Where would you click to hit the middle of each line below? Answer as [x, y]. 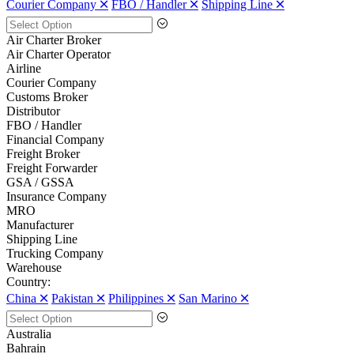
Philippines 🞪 [142, 299]
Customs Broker [47, 97]
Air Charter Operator [58, 55]
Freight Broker [43, 154]
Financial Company [55, 140]
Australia [29, 334]
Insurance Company [56, 197]
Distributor [33, 111]
